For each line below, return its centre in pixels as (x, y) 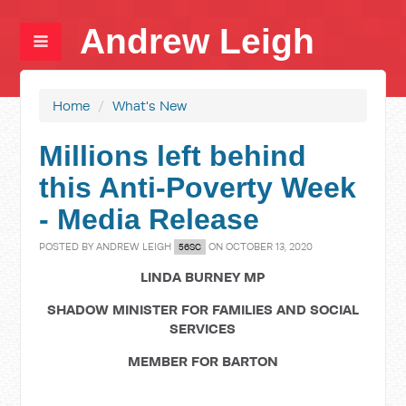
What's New (150, 106)
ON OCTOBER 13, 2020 (260, 246)
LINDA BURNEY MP (203, 277)
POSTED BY (68, 246)
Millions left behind (173, 156)
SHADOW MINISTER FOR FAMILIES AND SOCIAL (203, 309)
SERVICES (203, 329)
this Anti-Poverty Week (198, 188)
